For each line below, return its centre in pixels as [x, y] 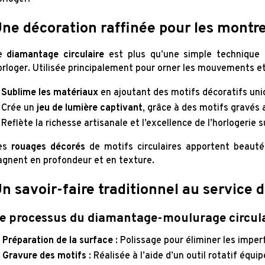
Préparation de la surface [57, 241]
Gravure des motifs [44, 256]
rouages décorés [48, 148]
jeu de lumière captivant [89, 109]
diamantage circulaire [56, 55]
